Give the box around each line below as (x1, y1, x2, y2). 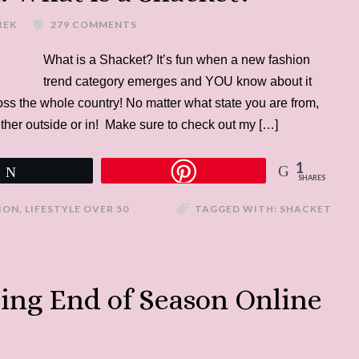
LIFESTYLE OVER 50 (25, 203, 129, 215)
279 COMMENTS (50, 18, 137, 30)
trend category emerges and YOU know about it (43, 75, 312, 88)
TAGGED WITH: (195, 203, 280, 215)
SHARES (298, 173, 325, 182)
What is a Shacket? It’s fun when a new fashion (43, 53, 310, 67)
